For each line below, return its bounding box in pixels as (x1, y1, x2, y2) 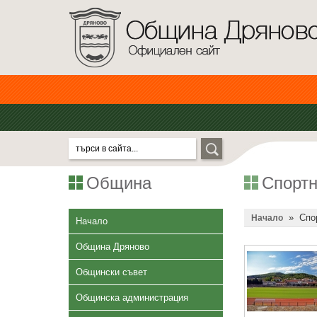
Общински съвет (76, 267, 147, 277)
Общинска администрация (76, 292, 188, 303)
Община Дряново (76, 241, 149, 252)
